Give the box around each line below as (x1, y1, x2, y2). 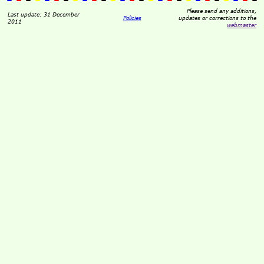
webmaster (227, 21, 256, 28)
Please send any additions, (187, 7, 256, 14)
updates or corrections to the (179, 14, 256, 21)
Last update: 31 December (8, 11, 80, 18)
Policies (123, 14, 141, 21)
